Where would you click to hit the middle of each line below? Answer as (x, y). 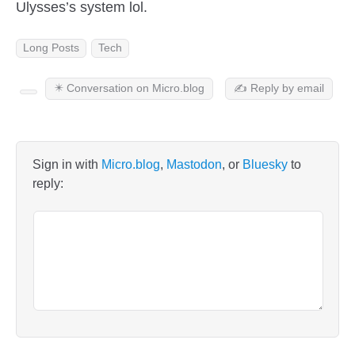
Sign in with (67, 165)
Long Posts (51, 48)
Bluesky (265, 165)
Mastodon (194, 165)
